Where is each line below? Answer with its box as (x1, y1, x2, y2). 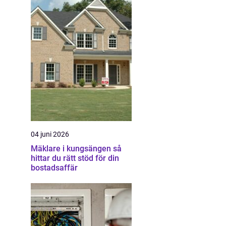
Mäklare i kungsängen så (31, 144, 113, 153)
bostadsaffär (31, 163, 78, 173)
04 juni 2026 (31, 130, 69, 138)
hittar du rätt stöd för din (31, 153, 119, 163)
